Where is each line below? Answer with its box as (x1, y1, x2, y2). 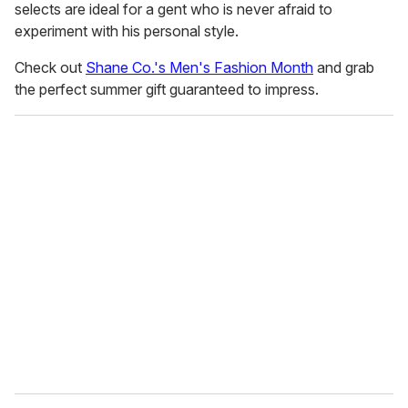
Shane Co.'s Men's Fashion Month (86, 58, 313, 77)
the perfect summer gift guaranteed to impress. (15, 80, 319, 99)
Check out (15, 58, 86, 77)
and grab (313, 58, 374, 77)
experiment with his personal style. (15, 22, 239, 41)
